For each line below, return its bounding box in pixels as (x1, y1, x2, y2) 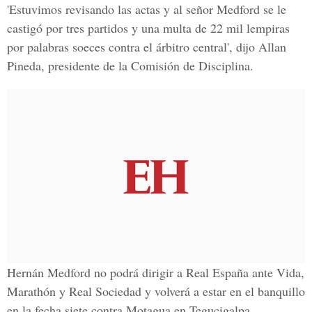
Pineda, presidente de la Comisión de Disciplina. (7, 57, 253, 74)
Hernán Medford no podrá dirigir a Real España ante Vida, (7, 264, 304, 281)
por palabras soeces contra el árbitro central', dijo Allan (7, 38, 286, 55)
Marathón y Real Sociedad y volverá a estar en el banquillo (7, 283, 305, 299)
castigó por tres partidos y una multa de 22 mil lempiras (7, 19, 290, 36)
